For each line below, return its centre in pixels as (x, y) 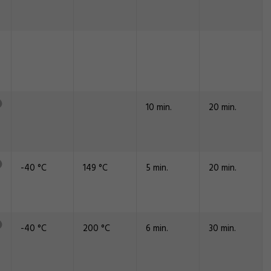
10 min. (159, 108)
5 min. (157, 168)
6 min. (157, 229)
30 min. (222, 229)
